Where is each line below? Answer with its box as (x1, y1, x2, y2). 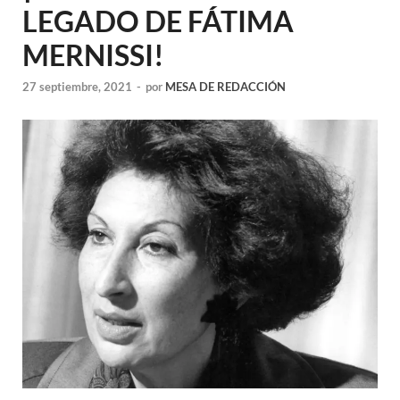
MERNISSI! (22, 37, 164, 72)
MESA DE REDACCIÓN (165, 79, 286, 95)
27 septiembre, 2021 (22, 79, 132, 95)
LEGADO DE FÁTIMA (22, 3, 294, 38)
